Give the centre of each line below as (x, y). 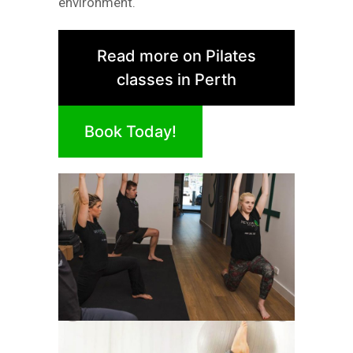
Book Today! (130, 131)
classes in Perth (176, 79)
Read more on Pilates (176, 56)
